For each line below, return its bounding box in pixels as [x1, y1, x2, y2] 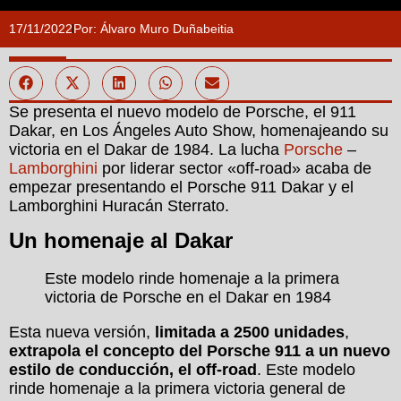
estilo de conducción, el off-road [9, 360, 257, 379]
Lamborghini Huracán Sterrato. [9, 196, 229, 215]
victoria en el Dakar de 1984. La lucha [9, 140, 284, 158]
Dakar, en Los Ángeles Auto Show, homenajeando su [9, 121, 388, 140]
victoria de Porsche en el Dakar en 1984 [45, 287, 331, 306]
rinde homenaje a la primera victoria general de [9, 379, 346, 397]
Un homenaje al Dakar [9, 227, 233, 252]
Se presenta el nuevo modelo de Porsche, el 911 [9, 102, 356, 121]
